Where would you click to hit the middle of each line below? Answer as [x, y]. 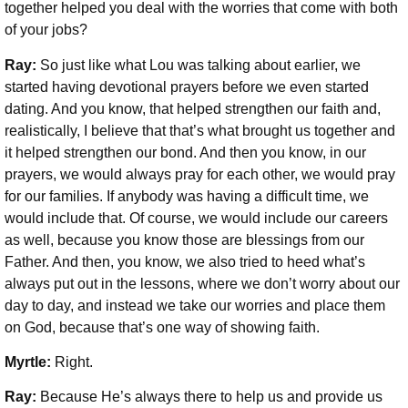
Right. [74, 362]
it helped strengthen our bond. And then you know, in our [185, 152]
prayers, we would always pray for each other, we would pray [200, 174]
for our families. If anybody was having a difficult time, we [187, 196]
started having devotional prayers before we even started [187, 87]
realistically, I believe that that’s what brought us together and [200, 130]
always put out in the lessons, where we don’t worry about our [202, 283]
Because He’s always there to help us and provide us [211, 397]
